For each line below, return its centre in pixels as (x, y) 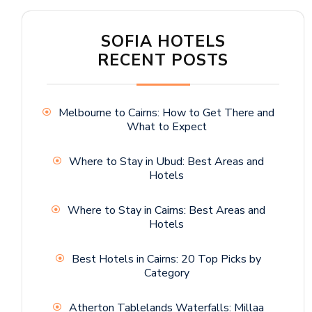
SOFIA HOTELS (163, 42)
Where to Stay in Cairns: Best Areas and (166, 211)
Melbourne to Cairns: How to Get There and (166, 113)
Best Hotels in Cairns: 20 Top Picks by (166, 259)
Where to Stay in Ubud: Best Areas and (166, 162)
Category (166, 273)
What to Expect (166, 127)
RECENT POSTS (163, 61)
